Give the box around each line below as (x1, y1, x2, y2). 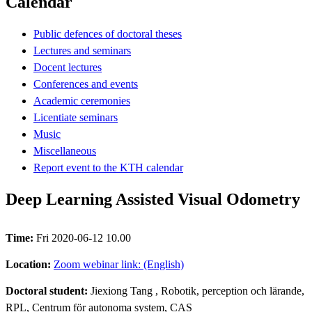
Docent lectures (33, 61, 102, 73)
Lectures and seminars (33, 44, 131, 56)
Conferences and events (33, 77, 138, 90)
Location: (6, 258, 54, 270)
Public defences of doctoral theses (33, 27, 182, 40)
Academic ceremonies (33, 94, 130, 107)
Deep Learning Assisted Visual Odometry (6, 189, 300, 208)
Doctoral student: (6, 284, 91, 297)
